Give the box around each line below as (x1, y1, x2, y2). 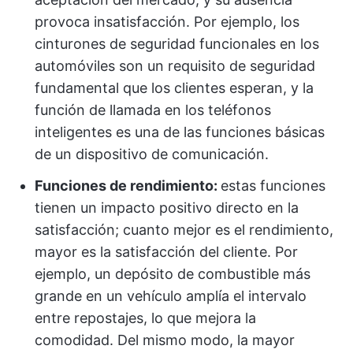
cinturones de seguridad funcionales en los (35, 35, 319, 52)
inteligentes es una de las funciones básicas (35, 124, 325, 140)
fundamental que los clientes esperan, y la (35, 80, 314, 96)
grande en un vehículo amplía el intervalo (35, 288, 307, 304)
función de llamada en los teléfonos (35, 102, 271, 118)
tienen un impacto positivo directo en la (35, 199, 299, 216)
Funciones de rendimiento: (35, 177, 221, 194)
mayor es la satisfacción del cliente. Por (35, 243, 298, 260)
